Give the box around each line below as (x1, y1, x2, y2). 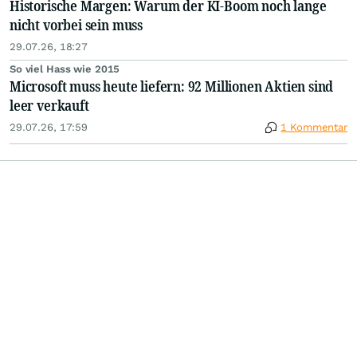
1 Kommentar (280, 121, 347, 134)
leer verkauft (10, 96, 89, 116)
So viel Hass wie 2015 (10, 63, 120, 76)
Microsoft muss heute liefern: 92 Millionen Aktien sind (10, 76, 334, 96)
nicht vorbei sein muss (10, 15, 143, 35)
